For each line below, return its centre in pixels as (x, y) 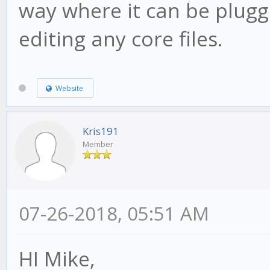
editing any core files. (121, 39)
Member (98, 144)
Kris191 (101, 131)
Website (67, 88)
